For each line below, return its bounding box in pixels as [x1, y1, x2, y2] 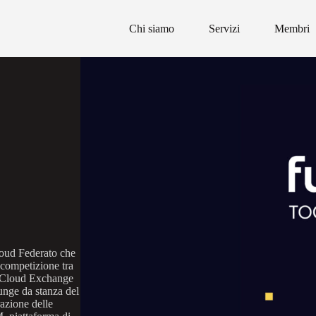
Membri [274, 22, 310, 35]
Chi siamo [129, 22, 175, 35]
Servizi [209, 22, 241, 35]
